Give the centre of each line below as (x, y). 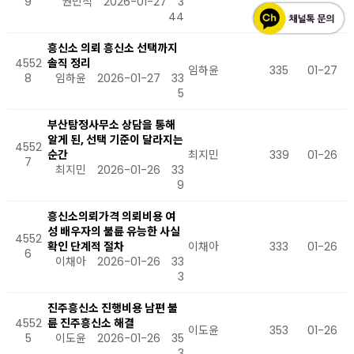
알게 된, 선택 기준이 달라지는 (115, 140)
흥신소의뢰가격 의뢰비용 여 (111, 217)
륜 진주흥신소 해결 (91, 323)
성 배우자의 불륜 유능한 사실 (114, 232)
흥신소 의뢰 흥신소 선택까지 (113, 48)
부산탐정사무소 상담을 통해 (111, 125)
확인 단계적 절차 (86, 247)
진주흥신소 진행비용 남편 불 (113, 308)
